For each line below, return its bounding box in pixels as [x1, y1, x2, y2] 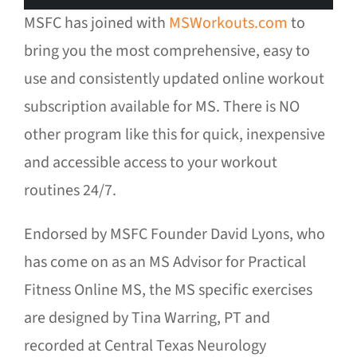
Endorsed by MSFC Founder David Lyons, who [24, 223, 325, 246]
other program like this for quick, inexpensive [24, 124, 325, 147]
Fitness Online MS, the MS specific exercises [24, 279, 312, 302]
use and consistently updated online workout [24, 68, 324, 91]
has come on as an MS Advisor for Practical [24, 251, 306, 274]
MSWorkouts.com [169, 12, 288, 35]
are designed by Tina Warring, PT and [24, 307, 270, 330]
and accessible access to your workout [24, 151, 277, 175]
